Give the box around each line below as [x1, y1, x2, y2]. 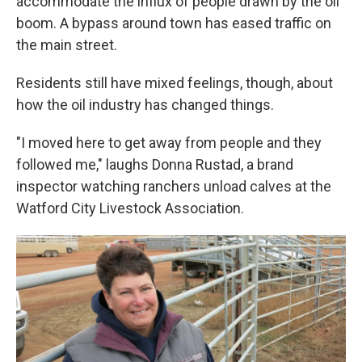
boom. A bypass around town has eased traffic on [16, 15, 331, 32]
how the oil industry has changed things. [16, 96, 274, 113]
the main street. [16, 36, 117, 53]
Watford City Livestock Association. [16, 200, 244, 217]
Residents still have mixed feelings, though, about [16, 74, 333, 91]
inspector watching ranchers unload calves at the [16, 178, 331, 195]
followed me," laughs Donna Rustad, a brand [16, 156, 293, 173]
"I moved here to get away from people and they [16, 134, 322, 151]
